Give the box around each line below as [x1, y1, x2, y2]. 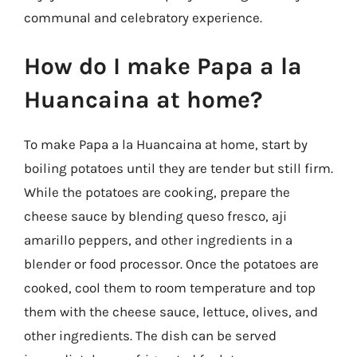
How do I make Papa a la [24, 52, 302, 80]
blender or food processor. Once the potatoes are [24, 256, 319, 272]
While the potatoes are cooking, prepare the [24, 184, 290, 200]
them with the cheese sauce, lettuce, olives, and [24, 304, 318, 320]
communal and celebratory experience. [24, 9, 262, 25]
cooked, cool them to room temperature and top [24, 280, 316, 296]
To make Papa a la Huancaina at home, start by [24, 136, 308, 152]
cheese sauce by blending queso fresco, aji [24, 208, 287, 224]
